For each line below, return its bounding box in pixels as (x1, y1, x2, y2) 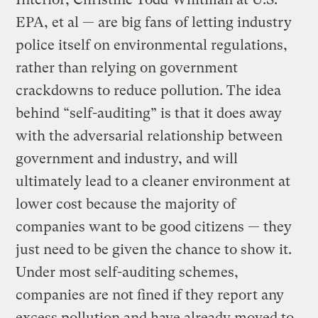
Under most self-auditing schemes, (16, 263, 239, 280)
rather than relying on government (16, 59, 238, 76)
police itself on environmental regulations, (16, 36, 288, 53)
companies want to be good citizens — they (16, 218, 292, 235)
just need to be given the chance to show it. (16, 241, 292, 258)
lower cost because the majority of (16, 195, 236, 212)
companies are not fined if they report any (16, 286, 285, 303)
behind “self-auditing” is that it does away (16, 104, 283, 121)
